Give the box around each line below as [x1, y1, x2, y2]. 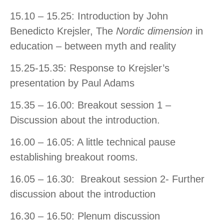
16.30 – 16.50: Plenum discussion [10, 210, 160, 222]
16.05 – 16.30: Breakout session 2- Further [10, 173, 204, 185]
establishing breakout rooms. [10, 151, 138, 163]
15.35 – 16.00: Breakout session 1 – [10, 99, 171, 111]
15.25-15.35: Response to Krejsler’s [10, 62, 169, 74]
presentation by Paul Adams [10, 77, 134, 89]
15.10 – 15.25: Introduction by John [10, 10, 168, 22]
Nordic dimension [116, 25, 192, 37]
